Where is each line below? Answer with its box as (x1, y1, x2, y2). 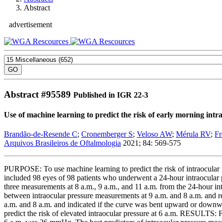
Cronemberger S (81, 130, 133, 139)
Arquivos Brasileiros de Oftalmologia (4, 139, 121, 148)
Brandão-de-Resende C (4, 130, 77, 139)
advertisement (9, 20, 52, 29)
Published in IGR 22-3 (73, 90, 148, 99)
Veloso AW (137, 130, 172, 139)
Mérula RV (176, 130, 211, 139)
